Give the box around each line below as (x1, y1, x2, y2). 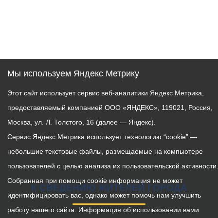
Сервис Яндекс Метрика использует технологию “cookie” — (7, 133, 197, 141)
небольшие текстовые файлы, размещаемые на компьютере (7, 147, 203, 155)
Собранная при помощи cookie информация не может (7, 177, 182, 184)
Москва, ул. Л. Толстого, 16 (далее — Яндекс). (7, 118, 156, 126)
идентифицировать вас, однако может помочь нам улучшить (7, 191, 201, 199)
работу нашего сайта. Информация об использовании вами (7, 206, 199, 214)
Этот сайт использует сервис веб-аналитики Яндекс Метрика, (7, 89, 204, 97)
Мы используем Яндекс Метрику (7, 69, 139, 78)
